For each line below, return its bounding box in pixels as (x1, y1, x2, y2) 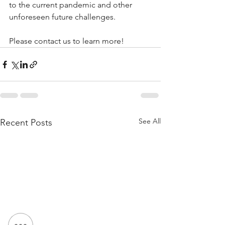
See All (139, 117, 161, 126)
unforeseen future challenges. (9, 12, 118, 22)
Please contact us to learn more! (9, 36, 124, 46)
